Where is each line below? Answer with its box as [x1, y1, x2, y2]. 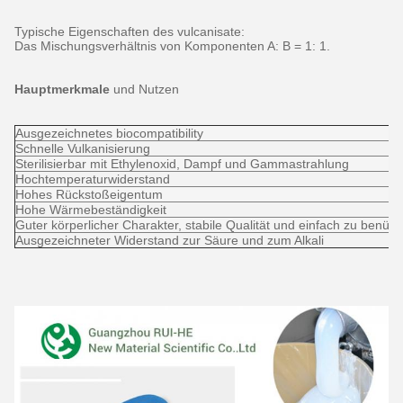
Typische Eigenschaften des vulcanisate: [14, 24, 245, 39]
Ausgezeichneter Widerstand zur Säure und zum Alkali [15, 233, 324, 247]
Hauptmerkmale [14, 82, 110, 96]
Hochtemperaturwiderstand [15, 172, 170, 186]
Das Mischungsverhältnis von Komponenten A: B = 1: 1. [14, 39, 330, 53]
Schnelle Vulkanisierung [15, 141, 150, 156]
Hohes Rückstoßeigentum [15, 187, 163, 201]
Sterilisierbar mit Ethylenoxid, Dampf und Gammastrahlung [15, 157, 349, 171]
